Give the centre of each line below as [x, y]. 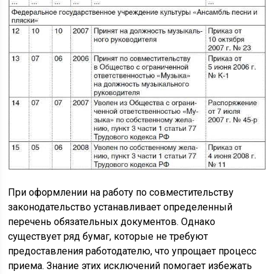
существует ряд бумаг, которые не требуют [108, 236]
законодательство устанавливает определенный [120, 207]
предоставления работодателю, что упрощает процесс [132, 251]
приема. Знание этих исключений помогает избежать [130, 265]
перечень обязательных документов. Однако [112, 221]
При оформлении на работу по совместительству [121, 192]
